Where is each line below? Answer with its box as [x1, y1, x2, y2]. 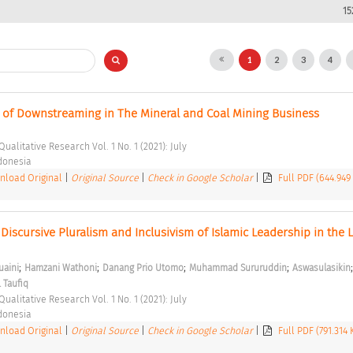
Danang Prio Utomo [102, 262, 184, 273]
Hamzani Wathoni [24, 262, 97, 273]
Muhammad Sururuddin [188, 262, 287, 273]
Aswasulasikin [292, 262, 351, 273]
